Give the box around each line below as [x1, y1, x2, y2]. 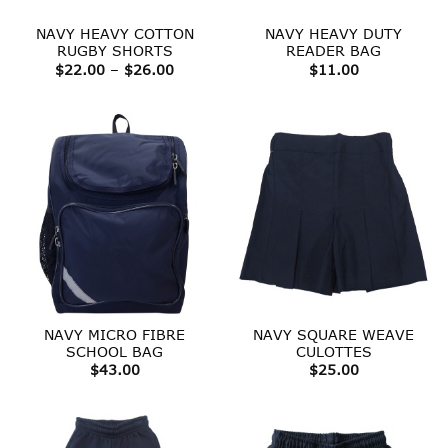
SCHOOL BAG [66, 343, 163, 361]
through [173, 98, 230, 116]
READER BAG [286, 42, 381, 60]
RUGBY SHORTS [56, 42, 173, 60]
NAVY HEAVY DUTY [265, 25, 402, 43]
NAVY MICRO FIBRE [44, 326, 185, 344]
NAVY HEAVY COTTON [35, 25, 194, 43]
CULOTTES [295, 343, 372, 361]
